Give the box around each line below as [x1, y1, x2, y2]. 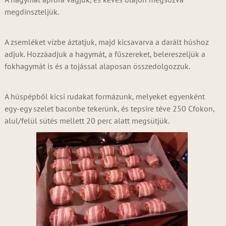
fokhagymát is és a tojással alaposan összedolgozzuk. [4, 61, 190, 71]
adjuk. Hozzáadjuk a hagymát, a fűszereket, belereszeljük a [4, 49, 205, 59]
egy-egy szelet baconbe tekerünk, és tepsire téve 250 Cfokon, [4, 103, 214, 114]
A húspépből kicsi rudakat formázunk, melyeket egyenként [4, 91, 205, 101]
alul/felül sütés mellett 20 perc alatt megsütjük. [4, 116, 169, 126]
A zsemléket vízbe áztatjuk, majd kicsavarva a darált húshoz [4, 37, 209, 47]
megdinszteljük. [4, 7, 59, 17]
